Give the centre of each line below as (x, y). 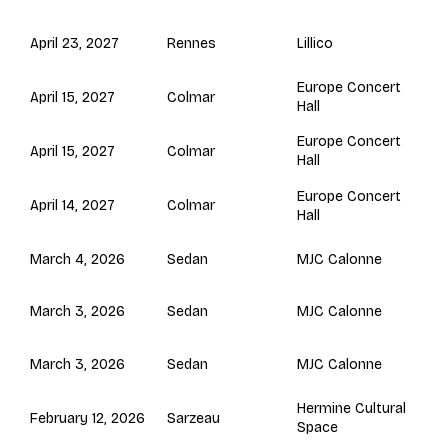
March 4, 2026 (78, 259)
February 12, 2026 (88, 418)
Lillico (315, 44)
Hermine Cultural (352, 409)
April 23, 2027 (75, 44)
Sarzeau (194, 418)
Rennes (192, 44)
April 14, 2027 (73, 206)
